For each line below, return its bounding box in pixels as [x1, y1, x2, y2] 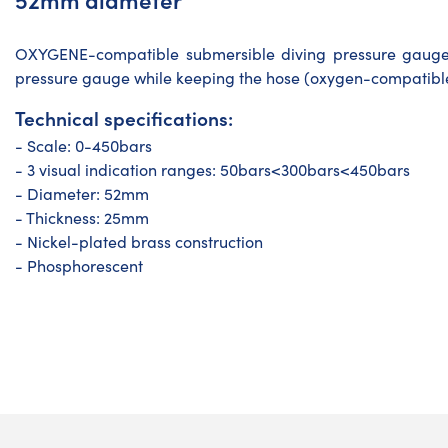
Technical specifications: [15, 103, 233, 131]
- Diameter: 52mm [15, 182, 149, 204]
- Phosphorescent [15, 254, 143, 276]
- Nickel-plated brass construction [15, 230, 263, 252]
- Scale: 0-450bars [15, 134, 152, 156]
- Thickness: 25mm [15, 206, 149, 228]
